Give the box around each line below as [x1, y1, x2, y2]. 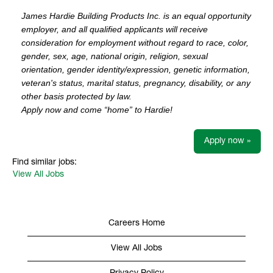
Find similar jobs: [12, 158, 77, 167]
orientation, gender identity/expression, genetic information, [21, 64, 250, 74]
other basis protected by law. [21, 91, 134, 101]
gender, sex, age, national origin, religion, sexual [21, 51, 208, 61]
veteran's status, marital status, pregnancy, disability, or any [21, 77, 250, 88]
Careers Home [108, 219, 165, 228]
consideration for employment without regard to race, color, [21, 37, 249, 48]
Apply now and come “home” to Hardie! [21, 104, 172, 115]
